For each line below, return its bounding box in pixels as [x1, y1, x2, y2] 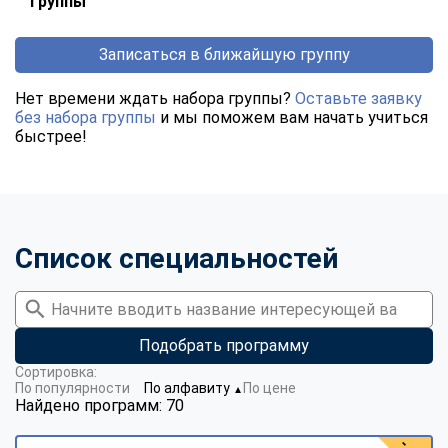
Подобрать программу [139, 335, 309, 355]
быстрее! [15, 126, 87, 146]
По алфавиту [144, 379, 233, 396]
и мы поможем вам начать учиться [156, 107, 428, 127]
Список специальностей [15, 241, 338, 275]
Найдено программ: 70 [15, 395, 184, 415]
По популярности [15, 379, 130, 396]
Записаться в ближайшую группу [98, 44, 350, 64]
